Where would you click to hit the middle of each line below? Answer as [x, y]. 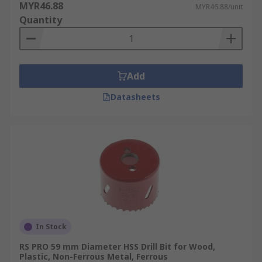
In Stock [51, 227]
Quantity [41, 20]
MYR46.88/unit [219, 7]
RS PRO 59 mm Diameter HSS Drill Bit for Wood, [117, 247]
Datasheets [135, 97]
